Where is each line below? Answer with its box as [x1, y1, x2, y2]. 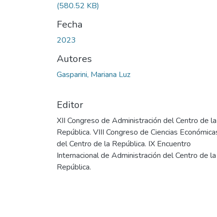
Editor [57, 98, 83, 112]
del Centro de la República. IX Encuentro [57, 139, 191, 150]
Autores [57, 52, 92, 66]
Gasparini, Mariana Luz [57, 69, 130, 80]
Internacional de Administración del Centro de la [57, 150, 216, 161]
